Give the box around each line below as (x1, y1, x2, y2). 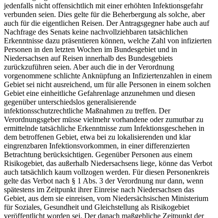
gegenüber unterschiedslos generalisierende (4, 97, 136, 106)
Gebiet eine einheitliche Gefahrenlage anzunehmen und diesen (4, 89, 195, 97)
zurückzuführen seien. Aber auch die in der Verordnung (4, 62, 174, 71)
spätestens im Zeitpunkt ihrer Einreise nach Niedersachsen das (4, 185, 194, 194)
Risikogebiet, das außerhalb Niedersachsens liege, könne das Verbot (4, 159, 212, 167)
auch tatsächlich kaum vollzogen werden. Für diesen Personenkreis (4, 167, 209, 176)
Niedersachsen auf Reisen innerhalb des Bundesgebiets (4, 54, 173, 62)
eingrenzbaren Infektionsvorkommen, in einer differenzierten (4, 141, 190, 150)
